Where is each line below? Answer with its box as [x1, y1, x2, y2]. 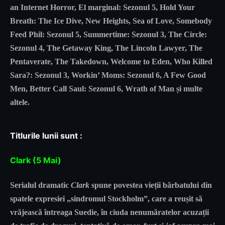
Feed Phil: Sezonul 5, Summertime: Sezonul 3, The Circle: [10, 30, 207, 39]
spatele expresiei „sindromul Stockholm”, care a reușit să [10, 194, 202, 203]
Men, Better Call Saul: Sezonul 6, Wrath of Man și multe [10, 84, 202, 93]
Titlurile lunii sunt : [10, 130, 84, 141]
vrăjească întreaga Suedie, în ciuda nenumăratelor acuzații [10, 208, 209, 217]
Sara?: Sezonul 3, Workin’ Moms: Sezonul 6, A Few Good [10, 70, 206, 79]
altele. [10, 97, 30, 106]
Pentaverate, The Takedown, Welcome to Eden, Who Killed [10, 57, 212, 66]
